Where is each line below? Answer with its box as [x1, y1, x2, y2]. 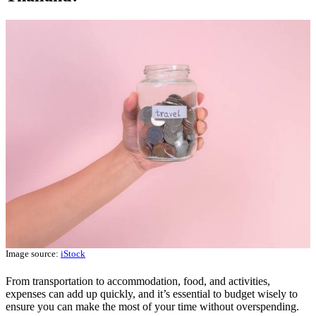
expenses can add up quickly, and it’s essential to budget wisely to [6, 288, 298, 300]
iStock [61, 248, 85, 259]
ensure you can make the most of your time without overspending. [6, 300, 299, 313]
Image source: [6, 248, 61, 259]
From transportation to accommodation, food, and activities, [6, 275, 270, 288]
